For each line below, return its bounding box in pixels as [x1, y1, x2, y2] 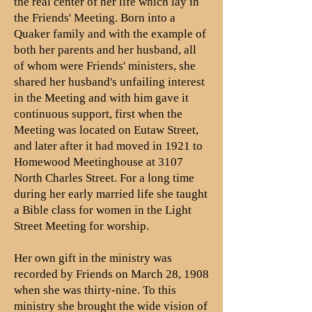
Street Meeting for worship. [14, 219, 149, 233]
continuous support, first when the [14, 107, 182, 120]
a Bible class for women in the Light [14, 203, 192, 217]
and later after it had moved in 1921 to [14, 139, 203, 153]
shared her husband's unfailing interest [14, 75, 205, 88]
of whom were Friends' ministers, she [14, 59, 196, 72]
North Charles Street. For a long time [14, 171, 194, 185]
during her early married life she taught [14, 187, 208, 201]
